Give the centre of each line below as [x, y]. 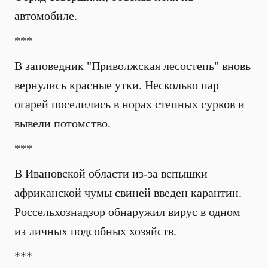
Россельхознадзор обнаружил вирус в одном [127, 212]
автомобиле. [46, 16]
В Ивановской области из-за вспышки [111, 173]
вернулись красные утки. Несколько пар [117, 85]
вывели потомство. [63, 123]
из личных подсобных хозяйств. [95, 231]
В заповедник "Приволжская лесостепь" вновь [133, 66]
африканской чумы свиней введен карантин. [128, 193]
